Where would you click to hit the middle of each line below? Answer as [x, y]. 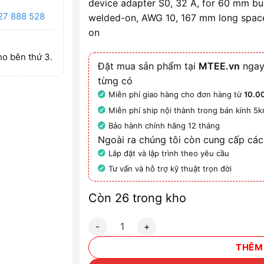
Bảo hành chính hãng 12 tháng [164, 126]
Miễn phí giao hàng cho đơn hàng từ [176, 95]
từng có [115, 81]
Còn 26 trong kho [138, 198]
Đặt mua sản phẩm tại [148, 66]
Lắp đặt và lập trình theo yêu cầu [169, 153]
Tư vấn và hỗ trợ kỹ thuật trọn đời [170, 168]
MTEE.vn [220, 66]
